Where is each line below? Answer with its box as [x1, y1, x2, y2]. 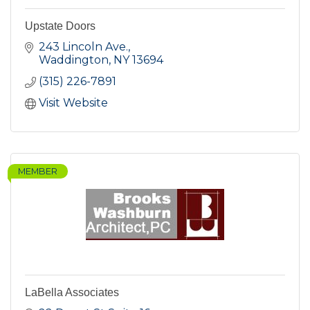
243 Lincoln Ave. [39, 40, 128, 54]
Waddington [39, 53, 109, 67]
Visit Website [39, 96, 108, 110]
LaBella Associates [25, 286, 119, 299]
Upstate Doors [25, 20, 95, 33]
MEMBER [18, 166, 57, 177]
